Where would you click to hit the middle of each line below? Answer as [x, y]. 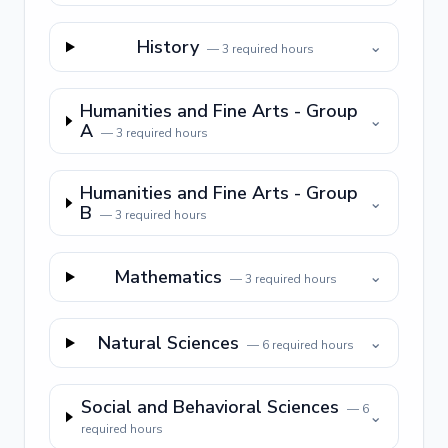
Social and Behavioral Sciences [209, 407]
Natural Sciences [168, 343]
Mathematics [168, 277]
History [168, 47]
